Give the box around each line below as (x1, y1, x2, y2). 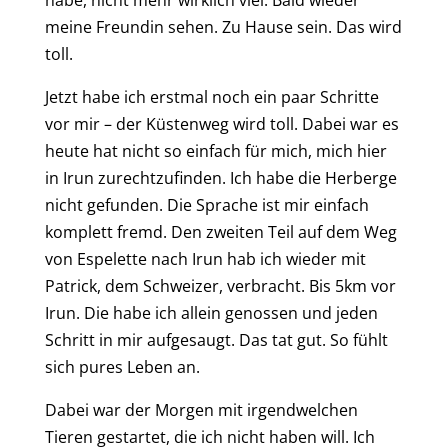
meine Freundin (44, 15, 164, 38)
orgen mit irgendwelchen (168, 398, 358, 421)
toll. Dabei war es (269, 112, 399, 135)
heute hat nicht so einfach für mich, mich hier (44, 139, 387, 162)
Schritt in (44, 328, 117, 351)
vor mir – (44, 112, 116, 135)
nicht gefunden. (44, 193, 167, 216)
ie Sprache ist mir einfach (178, 193, 369, 216)
